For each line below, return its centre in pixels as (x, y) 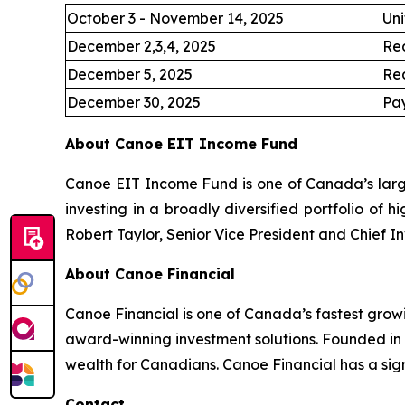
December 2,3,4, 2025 (141, 46)
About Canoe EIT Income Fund (181, 143)
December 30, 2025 (134, 102)
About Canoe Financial (150, 273)
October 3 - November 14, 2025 (175, 18)
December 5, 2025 (130, 74)
